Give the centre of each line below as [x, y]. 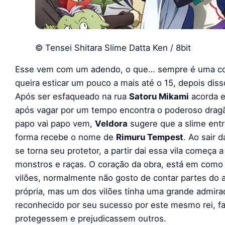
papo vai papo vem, [55, 124]
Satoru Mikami [159, 97]
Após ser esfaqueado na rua [72, 97]
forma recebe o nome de [66, 137]
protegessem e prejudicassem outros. [91, 219]
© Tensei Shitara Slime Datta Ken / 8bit [113, 47]
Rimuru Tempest [150, 137]
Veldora [111, 124]
